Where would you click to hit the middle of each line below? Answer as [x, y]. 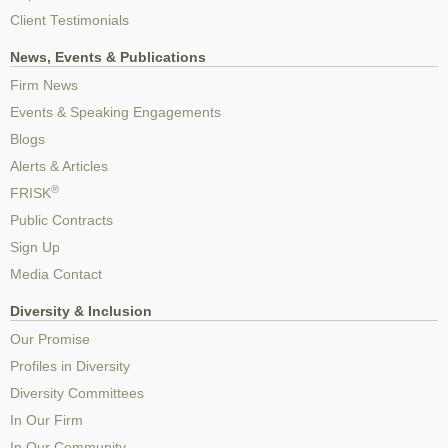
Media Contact [56, 274]
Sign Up [35, 247]
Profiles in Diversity [70, 366]
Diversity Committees [77, 393]
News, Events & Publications [108, 57]
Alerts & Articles [59, 166]
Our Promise [50, 339]
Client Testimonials [69, 20]
